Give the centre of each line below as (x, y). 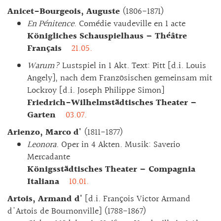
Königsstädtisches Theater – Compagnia (111, 169)
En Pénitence (51, 24)
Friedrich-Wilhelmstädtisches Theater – (112, 103)
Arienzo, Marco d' (46, 132)
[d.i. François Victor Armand (136, 199)
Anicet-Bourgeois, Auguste (65, 11)
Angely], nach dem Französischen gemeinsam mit (120, 78)
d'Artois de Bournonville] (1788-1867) (77, 211)
